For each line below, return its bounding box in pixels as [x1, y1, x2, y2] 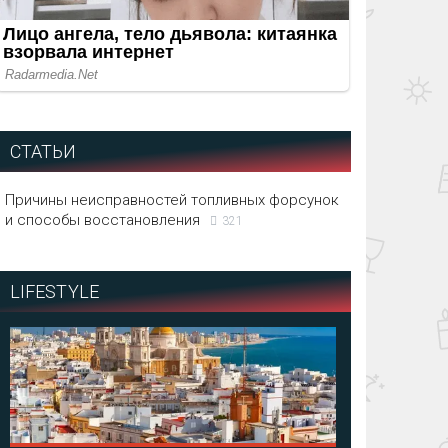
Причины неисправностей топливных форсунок [4, 191, 339, 210]
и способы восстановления [4, 211, 200, 230]
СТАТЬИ [9, 141, 77, 163]
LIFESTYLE [9, 281, 100, 303]
